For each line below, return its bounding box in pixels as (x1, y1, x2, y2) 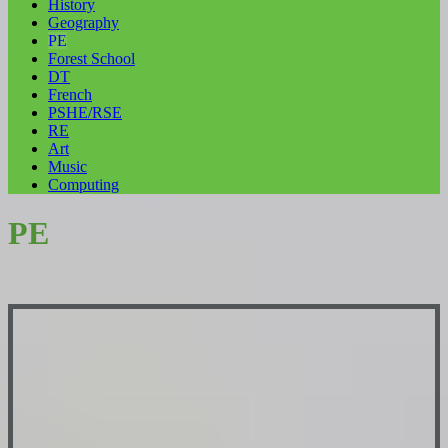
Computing (48, 175, 119, 193)
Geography (48, 13, 119, 31)
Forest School (48, 49, 135, 67)
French (48, 85, 92, 103)
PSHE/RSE (48, 103, 122, 121)
